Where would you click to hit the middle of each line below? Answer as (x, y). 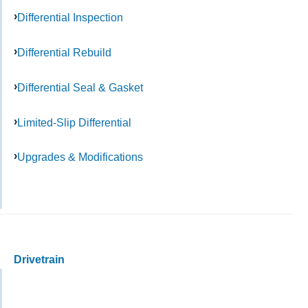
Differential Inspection (70, 18)
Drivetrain (39, 260)
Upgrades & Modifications (80, 157)
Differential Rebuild (64, 53)
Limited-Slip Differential (74, 122)
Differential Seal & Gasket (80, 87)
